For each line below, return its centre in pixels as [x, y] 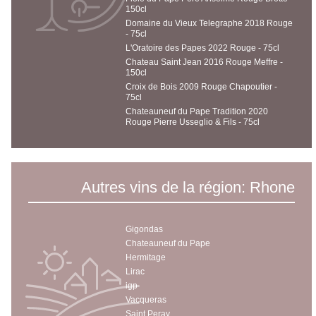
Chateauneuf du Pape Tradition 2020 [196, 111]
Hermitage [145, 257]
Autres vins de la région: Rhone [188, 187]
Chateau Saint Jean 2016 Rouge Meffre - [204, 62]
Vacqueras [146, 299]
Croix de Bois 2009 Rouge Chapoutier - [201, 86]
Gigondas [144, 229]
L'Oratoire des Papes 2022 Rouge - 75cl [202, 48]
